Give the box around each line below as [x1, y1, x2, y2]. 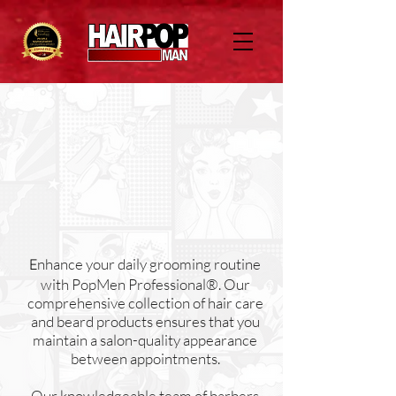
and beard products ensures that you [30, 312, 260, 331]
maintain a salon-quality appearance [33, 331, 257, 349]
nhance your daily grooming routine [37, 255, 261, 273]
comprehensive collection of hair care [27, 293, 263, 312]
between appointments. [70, 349, 220, 368]
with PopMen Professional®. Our [40, 275, 250, 293]
